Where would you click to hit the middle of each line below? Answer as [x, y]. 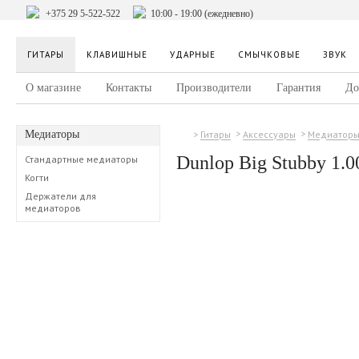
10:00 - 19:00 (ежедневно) [202, 14]
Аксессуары [269, 135]
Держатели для [61, 196]
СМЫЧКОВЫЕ [269, 54]
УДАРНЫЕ [193, 54]
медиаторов [53, 208]
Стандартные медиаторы [81, 159]
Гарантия [298, 88]
